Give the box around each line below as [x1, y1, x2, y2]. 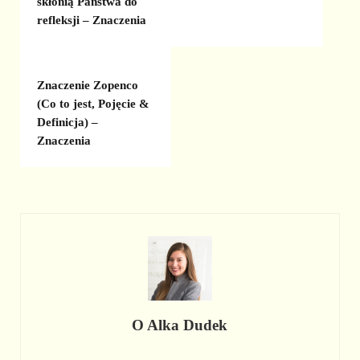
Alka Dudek [147, 317, 228, 334]
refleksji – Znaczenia [37, 14, 147, 27]
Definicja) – [37, 115, 99, 129]
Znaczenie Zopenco [37, 78, 139, 92]
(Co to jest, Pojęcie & [37, 96, 150, 110]
